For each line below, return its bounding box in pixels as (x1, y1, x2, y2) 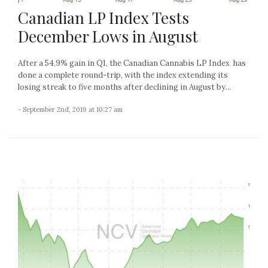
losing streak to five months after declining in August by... (18, 82, 231, 93)
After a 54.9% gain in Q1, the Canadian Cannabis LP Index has (18, 58, 246, 69)
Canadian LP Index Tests (18, 7, 189, 29)
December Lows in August (18, 26, 198, 47)
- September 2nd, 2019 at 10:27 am (18, 105, 123, 114)
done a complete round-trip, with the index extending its (18, 70, 228, 81)
